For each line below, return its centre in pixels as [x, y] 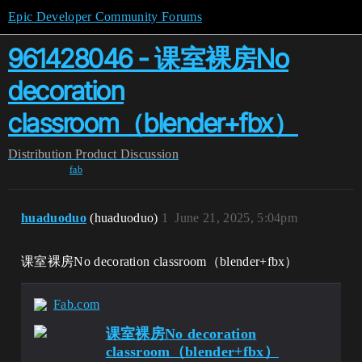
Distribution [40, 154]
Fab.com [77, 304]
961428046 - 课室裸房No [148, 59]
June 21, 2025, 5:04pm [236, 218]
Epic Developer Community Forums [105, 17]
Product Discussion [127, 154]
